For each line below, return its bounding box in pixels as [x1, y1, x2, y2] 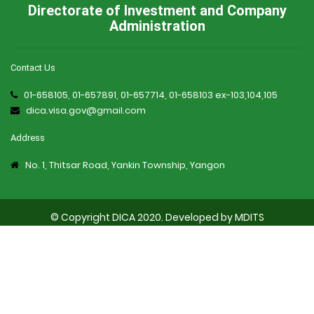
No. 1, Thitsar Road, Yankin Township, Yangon [25, 158, 225, 172]
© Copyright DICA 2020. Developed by [50, 210, 235, 225]
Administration [109, 18, 205, 35]
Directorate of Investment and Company [27, 2, 287, 20]
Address [11, 132, 45, 144]
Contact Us [11, 62, 55, 74]
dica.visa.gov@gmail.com [26, 104, 146, 118]
